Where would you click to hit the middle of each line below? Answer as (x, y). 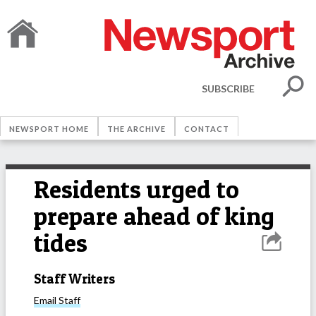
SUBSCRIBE (228, 88)
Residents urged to (136, 189)
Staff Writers (74, 279)
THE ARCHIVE (136, 129)
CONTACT (207, 129)
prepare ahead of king (154, 216)
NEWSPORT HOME (49, 129)
